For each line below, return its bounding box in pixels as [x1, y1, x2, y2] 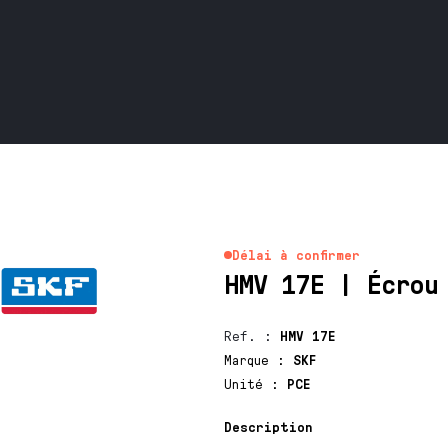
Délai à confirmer [231, 246, 360, 263]
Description [223, 418, 313, 435]
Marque [223, 351, 277, 368]
